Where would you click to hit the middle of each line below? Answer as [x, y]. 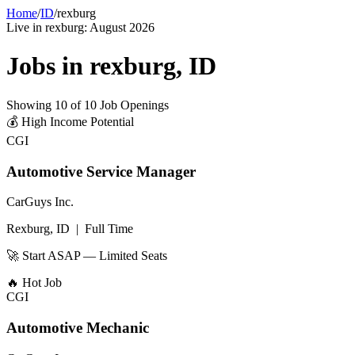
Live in [26, 27]
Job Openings [133, 105]
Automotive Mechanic [78, 328]
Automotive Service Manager [101, 171]
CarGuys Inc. [40, 202]
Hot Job [42, 283]
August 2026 [122, 27]
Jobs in [48, 66]
